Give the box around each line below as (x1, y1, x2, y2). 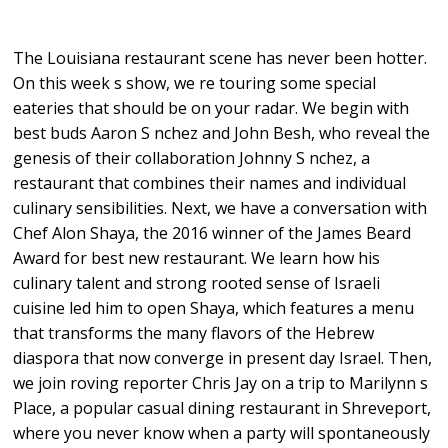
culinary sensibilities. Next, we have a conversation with (13, 197, 428, 219)
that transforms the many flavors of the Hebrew (13, 322, 375, 344)
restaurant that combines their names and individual (13, 172, 407, 194)
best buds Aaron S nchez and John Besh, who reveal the (13, 122, 431, 144)
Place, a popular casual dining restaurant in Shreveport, (13, 397, 432, 419)
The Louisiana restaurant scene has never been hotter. (13, 47, 428, 69)
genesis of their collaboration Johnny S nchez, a (13, 147, 371, 169)
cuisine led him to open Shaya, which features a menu (13, 297, 415, 319)
